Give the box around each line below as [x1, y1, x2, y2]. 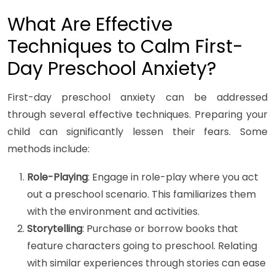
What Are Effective [7, 12, 172, 38]
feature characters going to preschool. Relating [27, 239, 257, 254]
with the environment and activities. [27, 204, 199, 219]
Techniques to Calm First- [7, 34, 243, 60]
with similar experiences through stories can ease [27, 256, 266, 271]
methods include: [7, 142, 90, 157]
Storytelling [27, 222, 82, 236]
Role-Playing [27, 170, 88, 185]
